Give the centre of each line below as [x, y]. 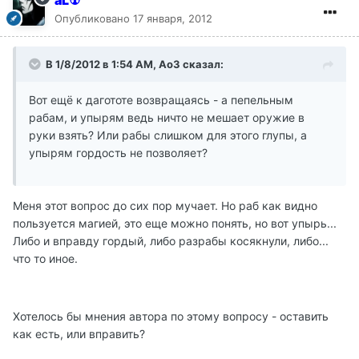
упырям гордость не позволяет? [118, 153]
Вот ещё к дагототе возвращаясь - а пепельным [161, 100]
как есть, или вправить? [79, 334]
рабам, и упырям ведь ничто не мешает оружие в [167, 118]
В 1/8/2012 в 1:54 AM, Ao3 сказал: [135, 65]
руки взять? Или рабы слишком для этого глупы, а [168, 135]
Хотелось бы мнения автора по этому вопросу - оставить [171, 317]
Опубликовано [94, 19]
